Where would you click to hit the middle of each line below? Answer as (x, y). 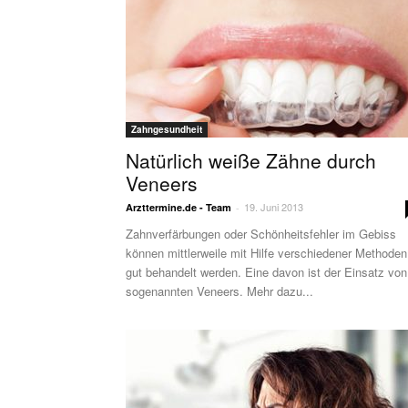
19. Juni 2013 (274, 207)
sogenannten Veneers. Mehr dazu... (219, 291)
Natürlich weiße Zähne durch (251, 160)
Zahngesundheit (167, 129)
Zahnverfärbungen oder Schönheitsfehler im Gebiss (261, 234)
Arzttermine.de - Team (178, 207)
